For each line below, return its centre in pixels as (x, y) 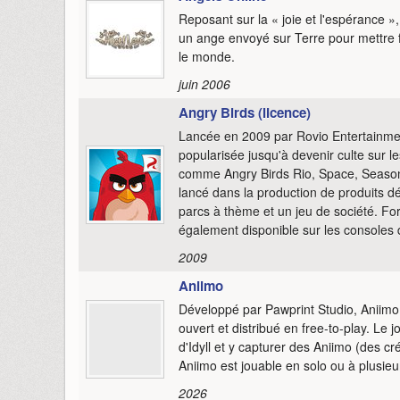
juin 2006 (204, 83)
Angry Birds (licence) (245, 112)
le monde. (207, 56)
